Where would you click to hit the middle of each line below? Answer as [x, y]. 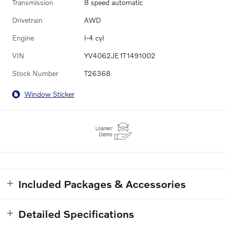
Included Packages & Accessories [102, 183]
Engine [23, 37]
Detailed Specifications [76, 213]
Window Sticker [49, 94]
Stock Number [35, 73]
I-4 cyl [94, 37]
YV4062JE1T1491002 [120, 55]
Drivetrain [27, 20]
